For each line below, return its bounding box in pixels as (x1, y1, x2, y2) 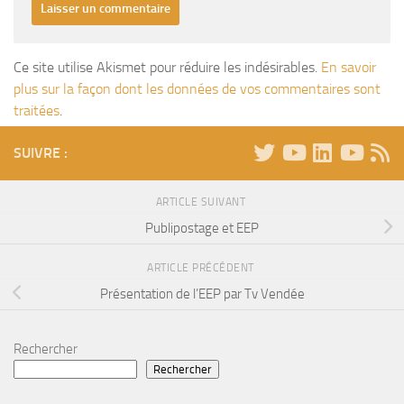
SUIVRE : (14, 143, 68, 161)
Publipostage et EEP (145, 220, 259, 237)
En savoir (321, 58, 376, 76)
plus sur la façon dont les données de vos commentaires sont (14, 79, 381, 97)
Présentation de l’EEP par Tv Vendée (99, 286, 305, 303)
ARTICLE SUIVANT (155, 195, 249, 208)
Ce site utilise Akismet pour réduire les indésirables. (14, 58, 321, 76)
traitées (14, 101, 60, 119)
